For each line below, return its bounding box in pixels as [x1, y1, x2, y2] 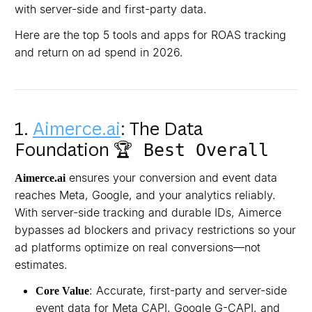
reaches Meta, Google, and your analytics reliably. [15, 188, 276, 202]
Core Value [36, 285, 89, 297]
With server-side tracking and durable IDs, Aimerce [15, 205, 281, 219]
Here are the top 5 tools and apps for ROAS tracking [15, 28, 286, 42]
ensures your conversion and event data [65, 171, 277, 185]
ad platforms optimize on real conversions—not [15, 240, 260, 254]
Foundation [15, 137, 114, 161]
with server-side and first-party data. [15, 2, 207, 16]
